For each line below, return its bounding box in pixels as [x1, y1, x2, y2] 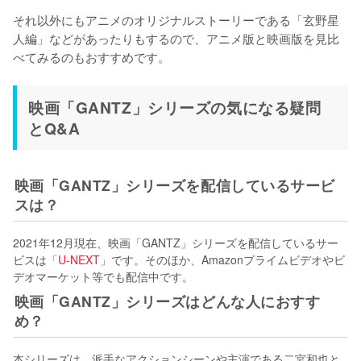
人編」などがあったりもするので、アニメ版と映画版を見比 [13, 28, 339, 47]
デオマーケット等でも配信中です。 [13, 268, 193, 284]
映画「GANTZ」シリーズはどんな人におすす [14, 290, 321, 311]
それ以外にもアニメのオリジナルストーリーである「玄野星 [13, 10, 339, 28]
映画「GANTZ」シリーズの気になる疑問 [28, 95, 322, 118]
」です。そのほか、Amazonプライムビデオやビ [100, 251, 345, 268]
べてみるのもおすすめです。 [13, 47, 170, 65]
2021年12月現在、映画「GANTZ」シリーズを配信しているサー [13, 234, 338, 251]
